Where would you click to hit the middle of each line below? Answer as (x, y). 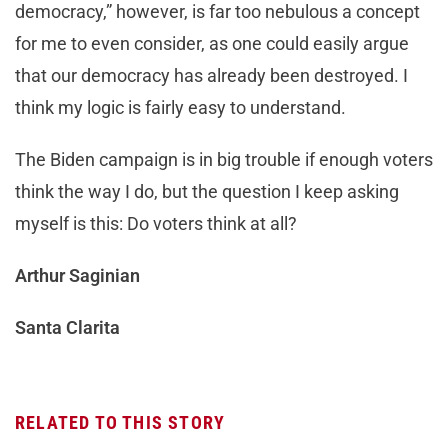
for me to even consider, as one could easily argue (212, 44)
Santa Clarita (67, 328)
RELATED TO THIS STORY (120, 423)
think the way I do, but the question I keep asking (207, 192)
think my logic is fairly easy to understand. (182, 108)
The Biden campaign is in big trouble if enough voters (224, 160)
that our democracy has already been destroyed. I (211, 76)
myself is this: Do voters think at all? (156, 224)
